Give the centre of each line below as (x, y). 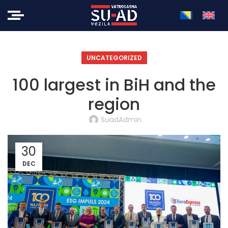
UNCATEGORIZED (114, 58)
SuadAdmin (121, 120)
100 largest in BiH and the (114, 85)
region (114, 104)
